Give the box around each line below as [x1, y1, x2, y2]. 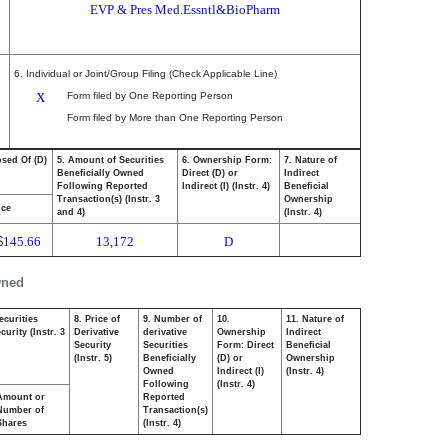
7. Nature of [284, 155, 337, 165]
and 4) [57, 207, 85, 217]
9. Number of [143, 314, 202, 324]
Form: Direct [217, 340, 274, 350]
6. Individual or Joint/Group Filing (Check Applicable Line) [14, 68, 277, 79]
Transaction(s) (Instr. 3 [57, 194, 160, 204]
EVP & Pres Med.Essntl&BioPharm [90, 2, 280, 17]
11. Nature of [286, 314, 344, 324]
